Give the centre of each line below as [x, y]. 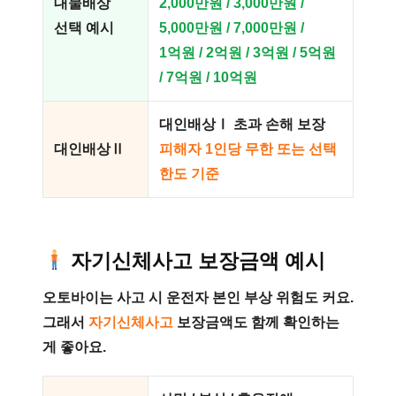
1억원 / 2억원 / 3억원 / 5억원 [247, 53]
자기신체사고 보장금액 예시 [198, 261]
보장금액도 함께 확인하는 [256, 322]
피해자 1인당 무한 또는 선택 [248, 149]
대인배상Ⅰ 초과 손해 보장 [242, 124]
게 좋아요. [74, 347]
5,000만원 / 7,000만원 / [232, 28]
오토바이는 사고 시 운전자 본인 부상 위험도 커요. [198, 297]
